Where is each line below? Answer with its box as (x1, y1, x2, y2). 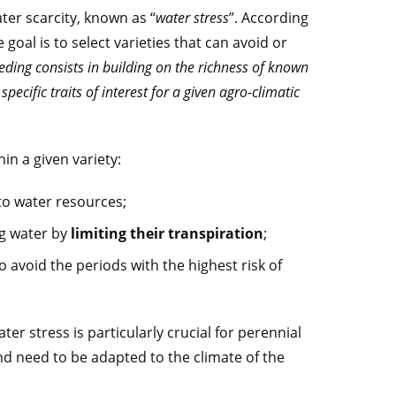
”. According (229, 8, 308, 27)
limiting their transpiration (71, 224, 263, 243)
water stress (156, 8, 229, 27)
